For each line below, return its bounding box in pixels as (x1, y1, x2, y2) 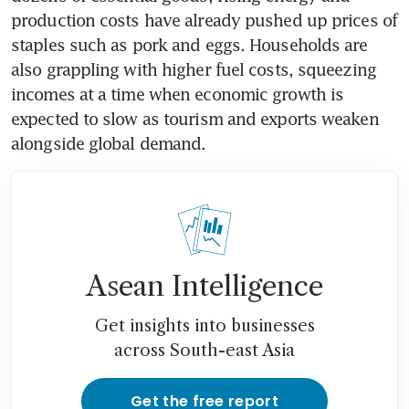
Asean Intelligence (86, 269, 323, 304)
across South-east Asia (114, 341, 295, 362)
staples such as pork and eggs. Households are (11, 35, 368, 56)
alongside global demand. (11, 133, 206, 154)
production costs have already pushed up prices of (11, 10, 397, 31)
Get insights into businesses (94, 316, 315, 337)
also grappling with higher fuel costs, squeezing (11, 59, 376, 80)
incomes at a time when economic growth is (11, 84, 344, 105)
